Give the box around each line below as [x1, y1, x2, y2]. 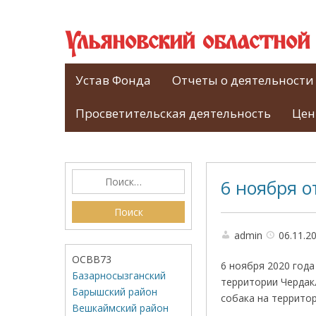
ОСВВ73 [72, 253, 111, 266]
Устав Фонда [75, 72, 151, 88]
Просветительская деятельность [75, 105, 271, 121]
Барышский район [72, 285, 157, 298]
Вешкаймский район [72, 301, 169, 315]
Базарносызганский [72, 269, 166, 282]
